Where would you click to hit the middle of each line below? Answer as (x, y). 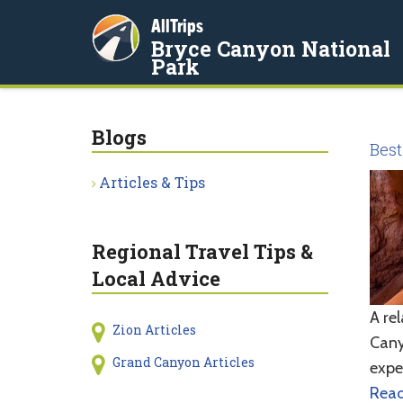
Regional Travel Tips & (202, 251)
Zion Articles (154, 330)
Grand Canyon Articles (183, 362)
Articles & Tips (152, 182)
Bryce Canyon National (271, 49)
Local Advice (156, 278)
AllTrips (177, 26)
